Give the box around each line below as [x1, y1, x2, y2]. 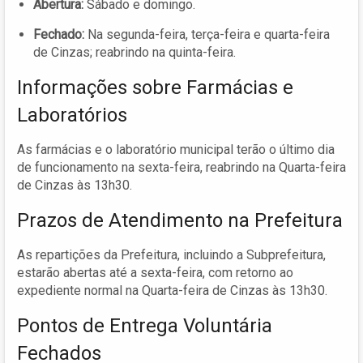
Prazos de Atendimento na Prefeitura [17, 209, 343, 233]
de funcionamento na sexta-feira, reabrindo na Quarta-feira [17, 160, 346, 176]
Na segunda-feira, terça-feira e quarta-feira [84, 27, 330, 43]
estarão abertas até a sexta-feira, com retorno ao [17, 265, 293, 281]
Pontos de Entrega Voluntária [17, 314, 272, 338]
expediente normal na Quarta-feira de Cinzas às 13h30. [17, 283, 327, 299]
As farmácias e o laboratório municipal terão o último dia [17, 142, 335, 158]
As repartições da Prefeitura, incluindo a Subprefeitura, [17, 247, 326, 263]
